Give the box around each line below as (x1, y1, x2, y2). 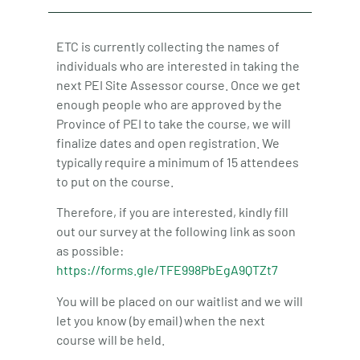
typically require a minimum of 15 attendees (56, 154, 299, 170)
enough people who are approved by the (56, 96, 282, 112)
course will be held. (56, 331, 167, 347)
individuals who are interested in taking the (56, 58, 300, 73)
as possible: (56, 243, 124, 259)
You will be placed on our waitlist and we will (56, 292, 303, 309)
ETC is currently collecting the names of (56, 39, 280, 54)
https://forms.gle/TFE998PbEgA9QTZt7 (56, 262, 278, 278)
